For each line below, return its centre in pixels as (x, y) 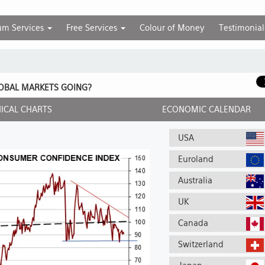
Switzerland (201, 244)
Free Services (93, 28)
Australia (195, 180)
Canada (193, 223)
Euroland (195, 159)
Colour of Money (172, 28)
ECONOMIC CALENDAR (207, 109)
